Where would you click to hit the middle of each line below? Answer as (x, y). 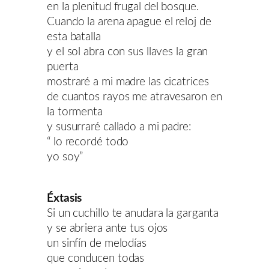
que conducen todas (96, 258)
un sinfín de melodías (97, 243)
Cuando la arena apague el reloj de (129, 22)
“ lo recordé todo (88, 142)
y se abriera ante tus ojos (107, 228)
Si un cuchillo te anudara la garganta (133, 213)
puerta (63, 67)
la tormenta (75, 112)
